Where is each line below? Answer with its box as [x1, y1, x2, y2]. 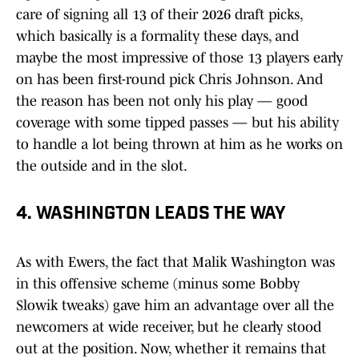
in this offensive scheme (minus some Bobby [16, 276, 300, 292]
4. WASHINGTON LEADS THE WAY [16, 205, 285, 224]
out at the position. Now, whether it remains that [16, 341, 326, 357]
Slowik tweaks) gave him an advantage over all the [16, 297, 334, 314]
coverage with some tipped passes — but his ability [16, 115, 339, 131]
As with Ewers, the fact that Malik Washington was [16, 254, 335, 271]
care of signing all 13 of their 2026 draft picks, [16, 6, 302, 23]
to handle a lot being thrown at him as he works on [16, 136, 343, 153]
